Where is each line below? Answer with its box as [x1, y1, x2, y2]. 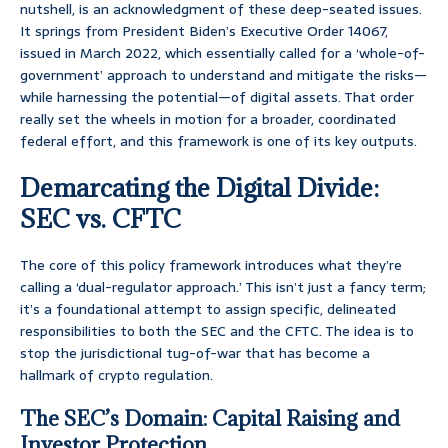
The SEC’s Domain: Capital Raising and [20, 405, 400, 433]
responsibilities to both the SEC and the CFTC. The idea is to [20, 320, 414, 343]
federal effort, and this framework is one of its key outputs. [20, 130, 417, 153]
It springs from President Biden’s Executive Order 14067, [20, 20, 388, 43]
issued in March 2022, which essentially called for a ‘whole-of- [20, 42, 425, 65]
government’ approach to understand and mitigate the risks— [20, 64, 427, 87]
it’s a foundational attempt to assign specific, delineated [20, 298, 396, 321]
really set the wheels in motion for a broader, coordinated [20, 108, 396, 131]
